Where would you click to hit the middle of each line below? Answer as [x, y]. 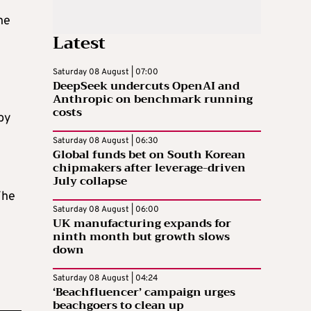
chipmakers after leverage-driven [149, 168]
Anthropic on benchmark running [153, 100]
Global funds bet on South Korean [149, 155]
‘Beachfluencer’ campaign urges [144, 293]
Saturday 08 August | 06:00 [106, 210]
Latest [79, 43]
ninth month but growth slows [141, 237]
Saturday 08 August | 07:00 [106, 73]
